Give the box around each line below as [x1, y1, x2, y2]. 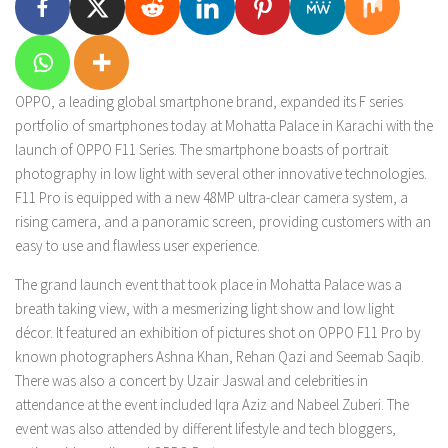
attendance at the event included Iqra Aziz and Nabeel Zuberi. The [15, 395, 409, 414]
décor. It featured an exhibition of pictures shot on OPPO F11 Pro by [15, 323, 421, 342]
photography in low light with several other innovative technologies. [15, 164, 427, 183]
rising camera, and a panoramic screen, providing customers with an [15, 212, 431, 231]
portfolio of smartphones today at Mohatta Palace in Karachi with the [15, 116, 433, 135]
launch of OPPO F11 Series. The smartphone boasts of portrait [15, 140, 388, 159]
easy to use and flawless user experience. [15, 236, 263, 255]
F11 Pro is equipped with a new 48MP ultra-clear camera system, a [15, 188, 408, 207]
